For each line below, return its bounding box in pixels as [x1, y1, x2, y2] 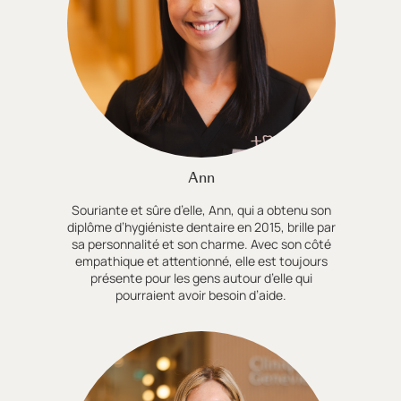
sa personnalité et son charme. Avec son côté [71, 235, 331, 252]
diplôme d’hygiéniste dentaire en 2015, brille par [66, 218, 336, 235]
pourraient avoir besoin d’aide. [115, 286, 287, 303]
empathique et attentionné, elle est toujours [74, 252, 328, 269]
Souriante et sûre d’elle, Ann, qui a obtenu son [71, 201, 331, 218]
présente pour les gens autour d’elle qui [90, 269, 312, 286]
